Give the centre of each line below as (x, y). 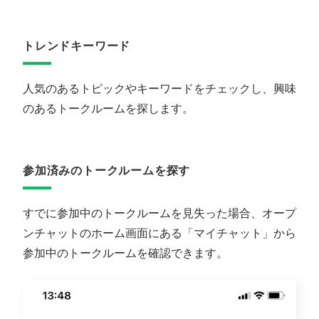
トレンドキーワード (77, 46)
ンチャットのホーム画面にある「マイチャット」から (159, 233)
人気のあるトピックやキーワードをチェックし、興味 (159, 88)
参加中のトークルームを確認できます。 (125, 253)
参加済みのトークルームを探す (107, 170)
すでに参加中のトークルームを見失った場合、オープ (159, 213)
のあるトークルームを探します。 (108, 108)
